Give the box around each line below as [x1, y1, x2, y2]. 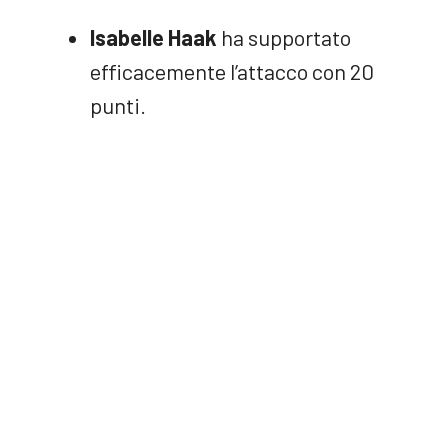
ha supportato [217, 24, 351, 50]
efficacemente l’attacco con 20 [90, 58, 374, 84]
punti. [90, 92, 146, 118]
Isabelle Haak [90, 24, 217, 50]
